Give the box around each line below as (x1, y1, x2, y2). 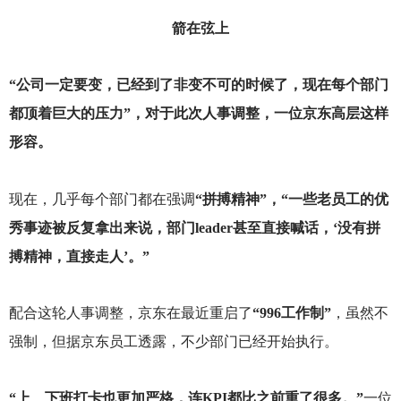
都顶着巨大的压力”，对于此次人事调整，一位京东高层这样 (8, 106, 388, 122)
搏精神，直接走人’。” (8, 248, 149, 264)
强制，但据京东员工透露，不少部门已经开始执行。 (8, 333, 338, 349)
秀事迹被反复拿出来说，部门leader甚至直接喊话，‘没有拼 (8, 219, 380, 235)
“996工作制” (252, 304, 331, 320)
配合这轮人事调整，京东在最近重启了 (8, 304, 252, 320)
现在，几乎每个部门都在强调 (8, 191, 195, 207)
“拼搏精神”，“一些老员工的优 (194, 191, 388, 207)
